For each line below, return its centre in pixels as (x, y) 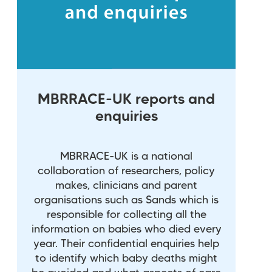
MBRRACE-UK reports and (126, 100)
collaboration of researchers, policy (126, 171)
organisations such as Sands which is (126, 200)
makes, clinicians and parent (126, 185)
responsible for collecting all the (126, 215)
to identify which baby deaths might (126, 258)
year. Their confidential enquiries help (126, 244)
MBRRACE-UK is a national (126, 156)
